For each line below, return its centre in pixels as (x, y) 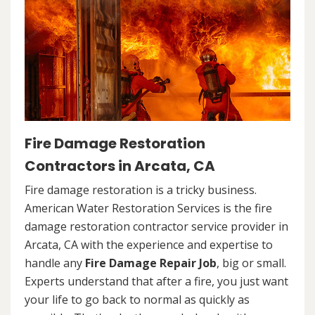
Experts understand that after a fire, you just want (156, 281)
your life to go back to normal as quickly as (137, 299)
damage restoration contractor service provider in (156, 226)
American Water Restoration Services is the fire (148, 208)
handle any (55, 263)
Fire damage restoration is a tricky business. (141, 189)
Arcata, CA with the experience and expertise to (149, 244)
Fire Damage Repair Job (151, 263)
